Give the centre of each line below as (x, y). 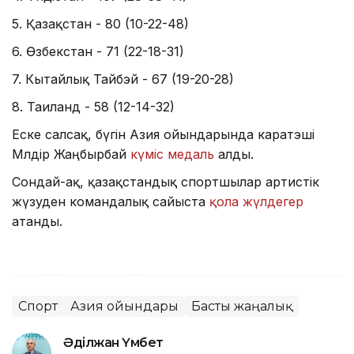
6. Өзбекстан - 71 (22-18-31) (98, 51)
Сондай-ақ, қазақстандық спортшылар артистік (166, 181)
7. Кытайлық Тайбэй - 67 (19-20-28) (123, 79)
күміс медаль (172, 154)
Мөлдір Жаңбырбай (71, 154)
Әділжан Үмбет (113, 342)
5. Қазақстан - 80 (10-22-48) (100, 23)
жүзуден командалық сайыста (111, 201)
